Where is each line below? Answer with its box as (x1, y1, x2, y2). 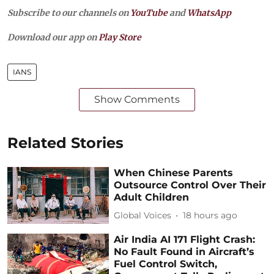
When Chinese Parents (114, 166, 234, 179)
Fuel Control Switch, (114, 258, 218, 270)
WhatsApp (187, 7, 231, 18)
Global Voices (114, 210, 172, 221)
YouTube (130, 7, 168, 18)
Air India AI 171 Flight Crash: (114, 234, 256, 246)
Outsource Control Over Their (114, 179, 267, 191)
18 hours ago (183, 210, 238, 221)
